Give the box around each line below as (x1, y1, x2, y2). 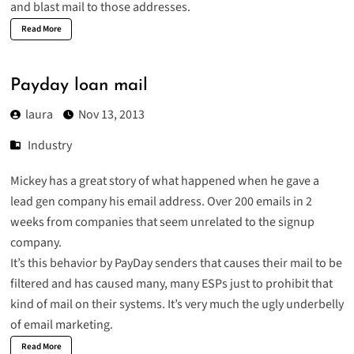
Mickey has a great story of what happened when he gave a (9, 172, 319, 190)
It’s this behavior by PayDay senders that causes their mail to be (9, 254, 342, 273)
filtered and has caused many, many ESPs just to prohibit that (9, 275, 333, 293)
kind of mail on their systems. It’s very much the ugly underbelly (9, 296, 344, 314)
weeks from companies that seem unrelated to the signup (9, 213, 314, 232)
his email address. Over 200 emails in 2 (106, 193, 312, 211)
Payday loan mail (9, 77, 148, 96)
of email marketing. (9, 316, 113, 334)
